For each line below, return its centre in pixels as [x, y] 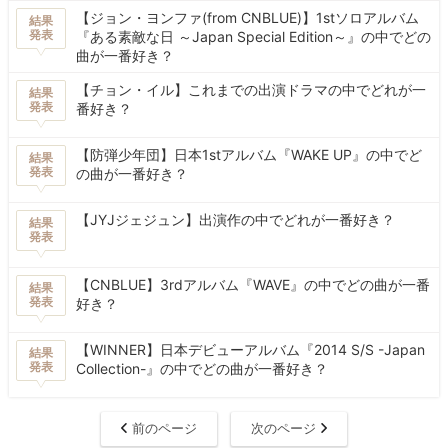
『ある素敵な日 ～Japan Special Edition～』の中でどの [254, 36]
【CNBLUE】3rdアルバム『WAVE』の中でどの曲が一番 [253, 284]
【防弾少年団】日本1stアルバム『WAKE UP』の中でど [249, 154]
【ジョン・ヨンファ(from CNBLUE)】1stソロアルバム [248, 17]
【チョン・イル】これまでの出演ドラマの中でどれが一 [251, 89]
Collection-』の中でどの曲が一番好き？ [202, 368]
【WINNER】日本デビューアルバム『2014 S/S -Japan [251, 349]
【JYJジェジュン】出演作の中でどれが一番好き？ [236, 219]
